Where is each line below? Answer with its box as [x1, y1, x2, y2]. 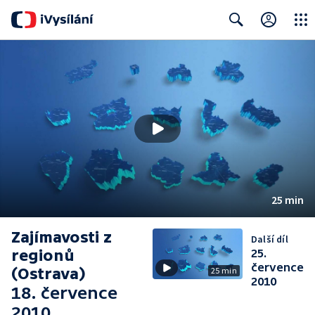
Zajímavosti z [11, 229, 112, 246]
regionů [11, 247, 75, 264]
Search [217, 41, 248, 54]
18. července [11, 283, 117, 302]
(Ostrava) [11, 265, 86, 283]
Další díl [251, 233, 288, 245]
